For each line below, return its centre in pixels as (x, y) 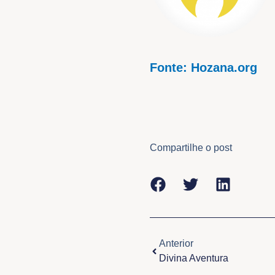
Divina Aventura (194, 258)
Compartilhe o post (191, 147)
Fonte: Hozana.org (203, 68)
